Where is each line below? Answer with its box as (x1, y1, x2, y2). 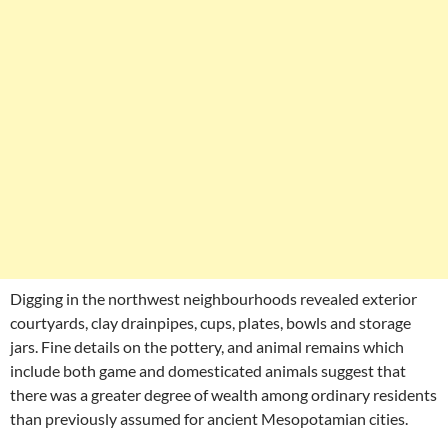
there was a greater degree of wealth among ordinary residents (10, 385, 437, 404)
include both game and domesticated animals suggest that (10, 361, 406, 380)
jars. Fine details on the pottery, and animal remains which (10, 337, 404, 356)
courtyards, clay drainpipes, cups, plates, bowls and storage (10, 313, 411, 332)
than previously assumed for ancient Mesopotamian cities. (10, 409, 408, 428)
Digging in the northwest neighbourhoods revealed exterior (10, 289, 417, 308)
